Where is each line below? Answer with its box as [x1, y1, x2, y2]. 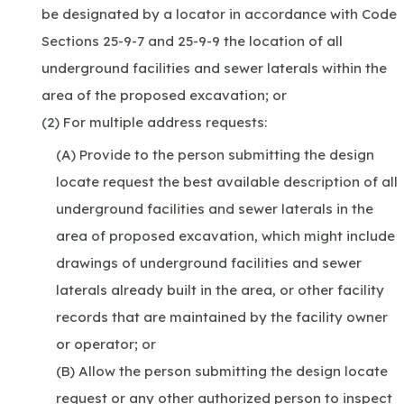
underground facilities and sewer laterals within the [41, 59, 387, 77]
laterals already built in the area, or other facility [56, 280, 384, 298]
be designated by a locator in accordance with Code [41, 5, 397, 23]
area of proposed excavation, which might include [56, 226, 395, 244]
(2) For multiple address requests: [41, 113, 267, 131]
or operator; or [56, 335, 156, 353]
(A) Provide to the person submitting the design [56, 145, 374, 163]
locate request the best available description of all [56, 172, 398, 190]
